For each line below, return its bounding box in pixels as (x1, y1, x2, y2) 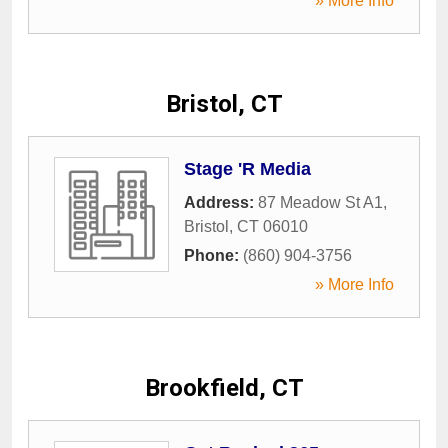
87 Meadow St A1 (258, 194, 383, 211)
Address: (184, 194, 258, 211)
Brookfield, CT (144, 374, 304, 402)
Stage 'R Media (184, 159, 311, 179)
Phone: (184, 247, 243, 264)
